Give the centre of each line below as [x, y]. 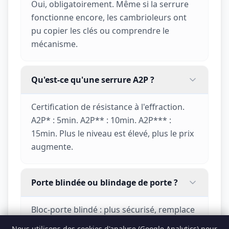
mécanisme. [54, 44]
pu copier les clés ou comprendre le [100, 31]
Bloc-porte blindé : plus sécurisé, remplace [113, 210]
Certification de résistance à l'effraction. [108, 107]
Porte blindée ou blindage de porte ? [105, 182]
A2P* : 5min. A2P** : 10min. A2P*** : [101, 120]
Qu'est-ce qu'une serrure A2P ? [93, 80]
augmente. [52, 147]
